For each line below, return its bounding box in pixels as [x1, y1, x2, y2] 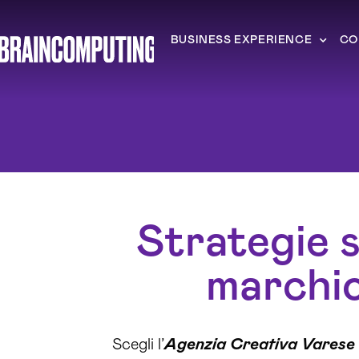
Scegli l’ [111, 337, 164, 353]
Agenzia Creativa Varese [163, 337, 355, 353]
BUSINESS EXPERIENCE [170, 34, 313, 46]
